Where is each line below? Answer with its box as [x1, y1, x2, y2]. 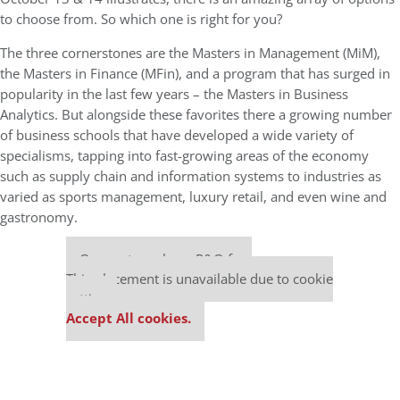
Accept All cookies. [66, 308, 191, 328]
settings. [66, 288, 117, 308]
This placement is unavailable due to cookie [66, 269, 333, 288]
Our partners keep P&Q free [79, 249, 252, 269]
